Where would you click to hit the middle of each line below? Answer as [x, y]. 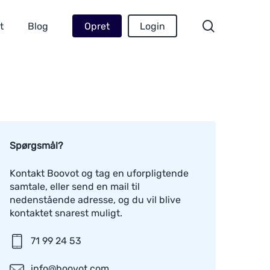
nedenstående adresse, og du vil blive [95, 200]
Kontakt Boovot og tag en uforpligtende [99, 173]
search [233, 25]
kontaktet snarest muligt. [66, 213]
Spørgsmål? [36, 146]
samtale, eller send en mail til [74, 187]
